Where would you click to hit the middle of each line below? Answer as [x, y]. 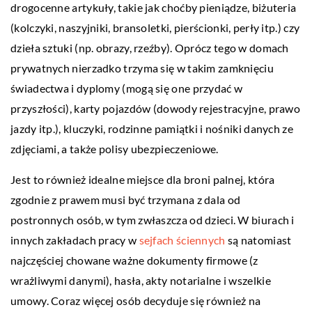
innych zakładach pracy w [75, 240]
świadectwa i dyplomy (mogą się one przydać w [127, 88]
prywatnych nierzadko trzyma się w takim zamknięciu [142, 68]
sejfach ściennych [182, 240]
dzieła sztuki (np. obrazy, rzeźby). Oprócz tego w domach [150, 47]
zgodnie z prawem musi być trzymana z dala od [126, 199]
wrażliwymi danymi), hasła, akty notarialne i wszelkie [141, 280]
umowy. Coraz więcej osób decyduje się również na [136, 300]
